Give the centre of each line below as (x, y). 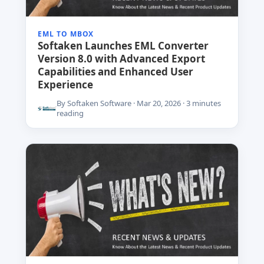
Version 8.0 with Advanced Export (121, 59)
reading (70, 113)
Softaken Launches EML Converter (123, 46)
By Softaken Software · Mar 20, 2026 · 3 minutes (138, 103)
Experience (65, 85)
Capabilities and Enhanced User (115, 72)
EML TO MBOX (66, 34)
